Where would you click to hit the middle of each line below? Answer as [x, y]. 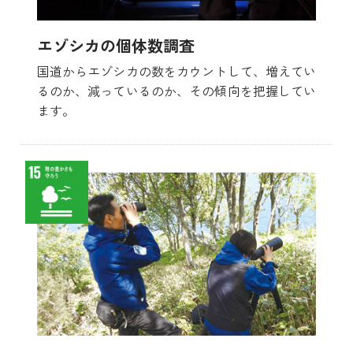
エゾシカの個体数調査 [115, 46]
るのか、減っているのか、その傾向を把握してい [176, 91]
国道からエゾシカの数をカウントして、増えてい [176, 71]
